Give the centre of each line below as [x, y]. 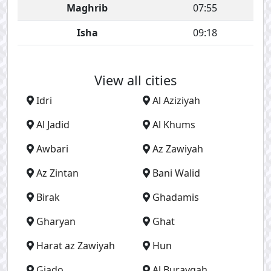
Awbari [52, 149]
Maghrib [87, 8]
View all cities [135, 80]
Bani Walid [176, 173]
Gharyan [56, 221]
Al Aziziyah [176, 100]
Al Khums [174, 125]
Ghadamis [176, 197]
